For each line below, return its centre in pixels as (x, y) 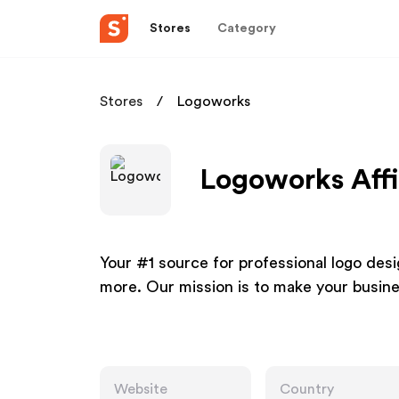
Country (307, 389)
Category (247, 28)
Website (141, 389)
